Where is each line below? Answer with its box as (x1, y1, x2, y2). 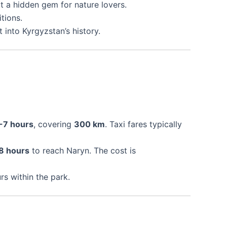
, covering (33, 119, 74, 129)
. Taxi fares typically (105, 119, 182, 129)
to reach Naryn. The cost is (29, 145, 136, 156)
